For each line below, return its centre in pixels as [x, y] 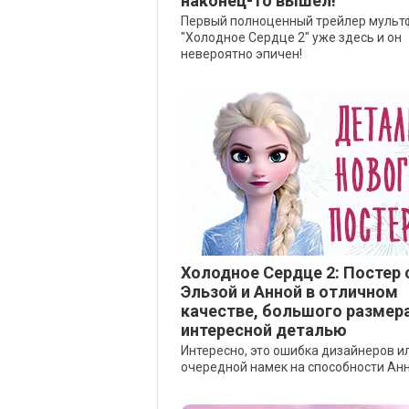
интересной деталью [264, 330]
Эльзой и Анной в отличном [289, 292]
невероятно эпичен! [241, 54]
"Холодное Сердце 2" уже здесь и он [291, 37]
